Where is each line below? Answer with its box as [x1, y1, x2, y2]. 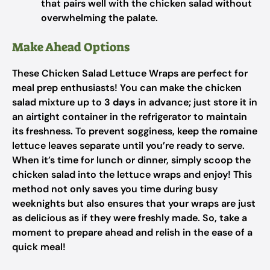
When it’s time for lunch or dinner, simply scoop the [12, 154, 251, 166]
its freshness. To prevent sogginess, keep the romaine [12, 125, 257, 137]
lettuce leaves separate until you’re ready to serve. [12, 139, 245, 152]
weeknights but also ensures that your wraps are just [12, 197, 256, 210]
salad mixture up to [12, 96, 104, 108]
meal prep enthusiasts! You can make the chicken [12, 81, 242, 94]
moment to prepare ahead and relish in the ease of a [12, 226, 253, 239]
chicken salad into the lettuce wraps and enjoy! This [12, 168, 252, 181]
